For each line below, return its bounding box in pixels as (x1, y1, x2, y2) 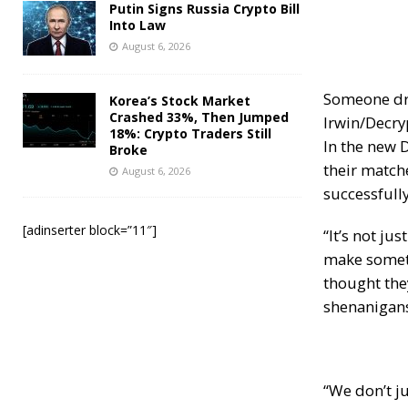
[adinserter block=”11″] (23, 220, 157, 239)
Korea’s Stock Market (109, 91, 250, 109)
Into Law (109, 15, 166, 34)
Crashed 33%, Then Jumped (109, 107, 289, 126)
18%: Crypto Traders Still (109, 124, 271, 142)
